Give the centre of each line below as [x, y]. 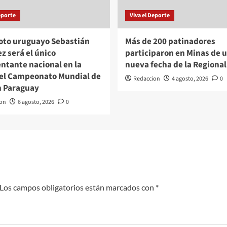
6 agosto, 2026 [36, 102]
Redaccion [146, 79]
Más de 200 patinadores [170, 41]
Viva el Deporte [149, 15]
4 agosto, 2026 [190, 79]
